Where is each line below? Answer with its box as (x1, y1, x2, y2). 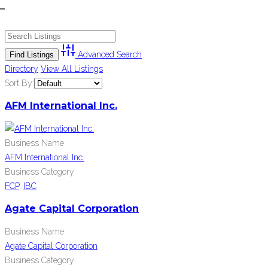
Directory (5, 64, 38, 74)
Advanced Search (78, 50, 142, 60)
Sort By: (5, 78, 34, 89)
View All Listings (41, 64, 103, 74)
